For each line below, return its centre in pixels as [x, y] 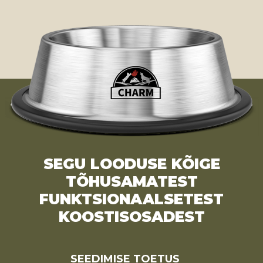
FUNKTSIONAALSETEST [131, 199]
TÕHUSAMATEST [131, 182]
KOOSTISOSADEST [131, 217]
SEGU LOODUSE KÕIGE [131, 164]
